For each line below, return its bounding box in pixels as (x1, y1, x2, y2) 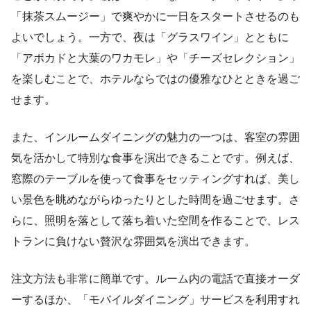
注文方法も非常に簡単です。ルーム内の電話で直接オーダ (11, 273, 300, 285)
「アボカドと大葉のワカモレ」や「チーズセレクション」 (11, 52, 300, 65)
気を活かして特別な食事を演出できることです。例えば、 (11, 152, 300, 165)
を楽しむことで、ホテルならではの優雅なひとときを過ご (11, 73, 300, 85)
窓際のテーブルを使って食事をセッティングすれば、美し (11, 173, 300, 185)
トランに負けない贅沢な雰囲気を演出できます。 (11, 235, 255, 248)
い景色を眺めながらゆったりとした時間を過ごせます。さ (11, 194, 300, 206)
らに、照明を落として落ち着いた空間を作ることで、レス (11, 215, 300, 227)
